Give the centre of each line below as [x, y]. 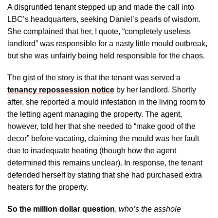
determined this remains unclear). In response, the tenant [105, 163]
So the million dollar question [61, 209]
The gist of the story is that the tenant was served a [94, 77]
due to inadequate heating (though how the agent [92, 150]
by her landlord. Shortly [155, 90]
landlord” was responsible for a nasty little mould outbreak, [107, 43]
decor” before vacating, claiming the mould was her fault [103, 138]
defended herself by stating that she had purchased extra [105, 175]
